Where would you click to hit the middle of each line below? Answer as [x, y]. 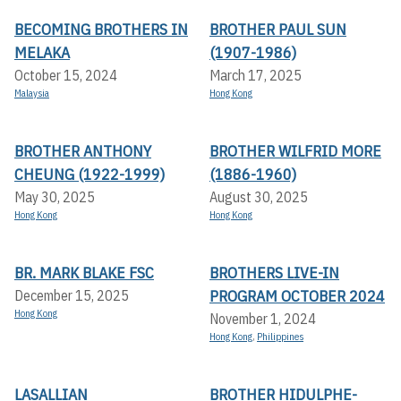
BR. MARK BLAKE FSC [84, 273]
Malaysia [32, 94]
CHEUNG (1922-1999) [90, 175]
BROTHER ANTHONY [83, 151]
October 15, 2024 [66, 76]
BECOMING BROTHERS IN [101, 30]
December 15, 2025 [72, 296]
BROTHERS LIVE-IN [274, 273]
